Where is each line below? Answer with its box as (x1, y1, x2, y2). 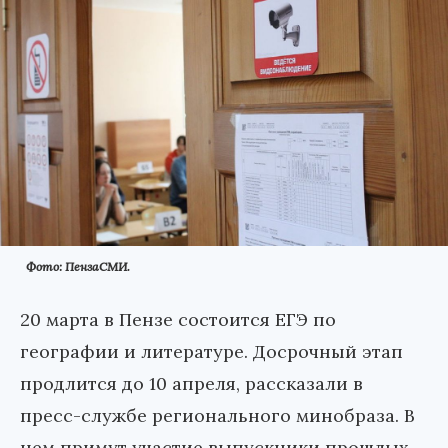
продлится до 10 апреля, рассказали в (20, 372, 363, 396)
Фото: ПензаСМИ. (26, 259, 130, 275)
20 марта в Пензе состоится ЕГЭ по (20, 308, 336, 332)
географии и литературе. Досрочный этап (20, 340, 403, 364)
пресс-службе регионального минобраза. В (20, 404, 415, 428)
